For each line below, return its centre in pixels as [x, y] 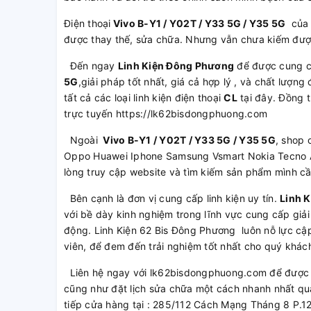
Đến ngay [91, 66]
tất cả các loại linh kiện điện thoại [144, 98]
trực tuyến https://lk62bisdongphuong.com [166, 114]
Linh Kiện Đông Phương [176, 66]
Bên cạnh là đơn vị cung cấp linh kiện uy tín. [172, 198]
